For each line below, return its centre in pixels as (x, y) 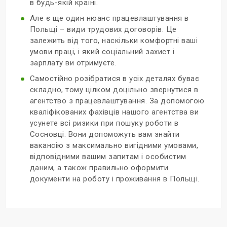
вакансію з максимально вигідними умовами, (114, 145)
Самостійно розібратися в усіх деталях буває (115, 78)
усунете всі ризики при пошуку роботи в (104, 123)
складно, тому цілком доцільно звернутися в (114, 89)
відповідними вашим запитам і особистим (108, 156)
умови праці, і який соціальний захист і (102, 51)
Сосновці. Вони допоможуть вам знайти (105, 134)
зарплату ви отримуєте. (73, 63)
